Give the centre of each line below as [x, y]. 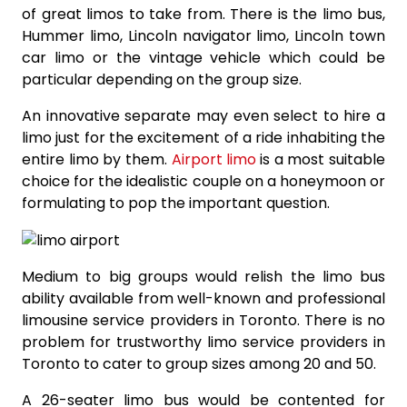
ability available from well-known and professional [203, 298]
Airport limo [213, 159]
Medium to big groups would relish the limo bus [203, 276]
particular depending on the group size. [162, 79]
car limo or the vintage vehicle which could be [203, 57]
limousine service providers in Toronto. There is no [203, 320]
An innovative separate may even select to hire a [203, 115]
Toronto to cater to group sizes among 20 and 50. [199, 363]
